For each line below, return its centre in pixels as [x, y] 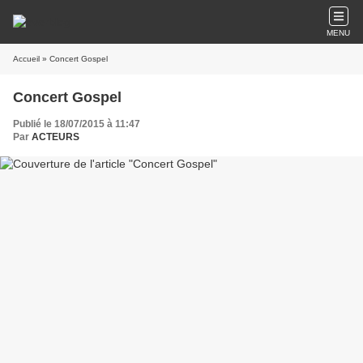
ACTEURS [56, 137]
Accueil [26, 59]
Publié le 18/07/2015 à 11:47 [77, 124]
